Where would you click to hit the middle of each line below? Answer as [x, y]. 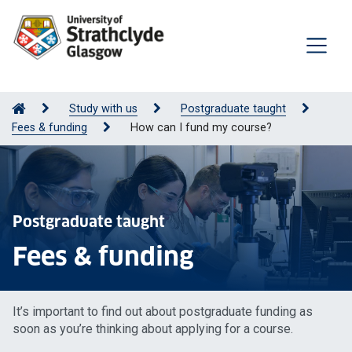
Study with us [103, 108]
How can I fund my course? [201, 127]
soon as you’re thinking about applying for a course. [153, 328]
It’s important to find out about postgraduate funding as [163, 311]
